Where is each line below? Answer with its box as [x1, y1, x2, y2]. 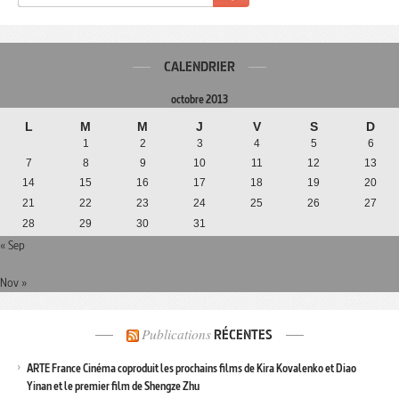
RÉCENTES [211, 326, 273, 345]
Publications [142, 325, 211, 344]
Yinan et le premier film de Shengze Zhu [27, 379, 199, 395]
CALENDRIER [164, 58, 235, 77]
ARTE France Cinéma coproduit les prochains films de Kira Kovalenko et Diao [27, 361, 356, 377]
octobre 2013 [171, 92, 228, 108]
